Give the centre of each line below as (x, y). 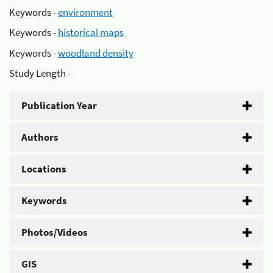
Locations (44, 169)
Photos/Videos (55, 232)
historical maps (91, 32)
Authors (40, 137)
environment (85, 12)
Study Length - (40, 73)
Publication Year (59, 105)
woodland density (96, 53)
